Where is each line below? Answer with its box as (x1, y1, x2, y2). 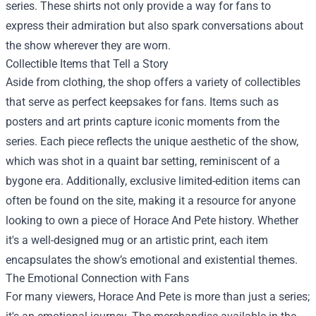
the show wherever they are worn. (6, 39, 171, 52)
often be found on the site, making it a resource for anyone (6, 194, 296, 207)
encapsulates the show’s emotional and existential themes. (6, 253, 298, 267)
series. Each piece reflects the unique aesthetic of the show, (6, 135, 298, 148)
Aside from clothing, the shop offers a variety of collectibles (6, 75, 300, 89)
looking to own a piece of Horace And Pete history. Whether (6, 214, 298, 227)
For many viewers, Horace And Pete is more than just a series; (6, 290, 310, 303)
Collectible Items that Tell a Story (6, 57, 169, 71)
